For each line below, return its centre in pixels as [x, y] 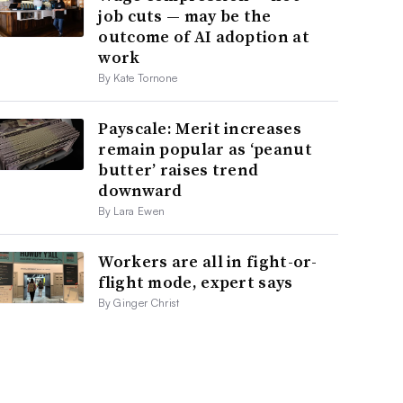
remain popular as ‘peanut [205, 149]
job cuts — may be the [185, 16]
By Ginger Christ [139, 303]
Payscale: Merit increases [200, 129]
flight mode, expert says [196, 282]
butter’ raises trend [179, 170]
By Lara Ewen [132, 211]
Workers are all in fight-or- [208, 262]
